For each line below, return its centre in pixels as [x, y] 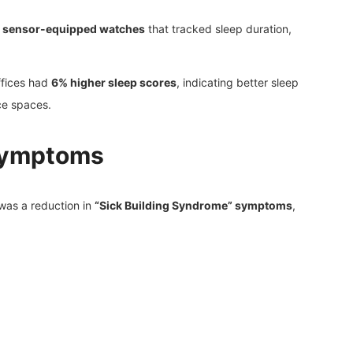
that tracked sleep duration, [218, 28]
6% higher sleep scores [114, 82]
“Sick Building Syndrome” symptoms [193, 205]
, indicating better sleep [238, 82]
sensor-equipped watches [74, 28]
